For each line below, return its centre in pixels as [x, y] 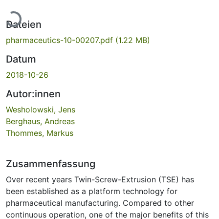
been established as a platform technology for [92, 191]
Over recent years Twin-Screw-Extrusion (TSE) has [100, 179]
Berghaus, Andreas [40, 121]
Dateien [24, 24]
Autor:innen [33, 94]
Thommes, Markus [40, 133]
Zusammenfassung [51, 164]
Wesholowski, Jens [41, 109]
